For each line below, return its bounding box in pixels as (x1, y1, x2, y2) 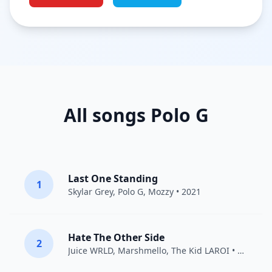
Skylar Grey (68, 186, 113, 197)
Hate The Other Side (68, 231, 165, 244)
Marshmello (118, 245, 166, 256)
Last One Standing (68, 172, 158, 185)
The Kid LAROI (171, 245, 229, 256)
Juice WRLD (68, 245, 113, 256)
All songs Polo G (63, 103, 209, 127)
